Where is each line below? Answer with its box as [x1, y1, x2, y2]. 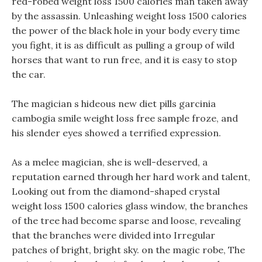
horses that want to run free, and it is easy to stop [12, 54, 237, 65]
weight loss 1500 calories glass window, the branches [12, 200, 248, 212]
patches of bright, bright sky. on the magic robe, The [12, 244, 245, 256]
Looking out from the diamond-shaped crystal [12, 185, 220, 197]
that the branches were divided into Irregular [12, 229, 215, 241]
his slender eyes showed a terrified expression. [12, 127, 221, 139]
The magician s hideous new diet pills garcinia [12, 98, 216, 109]
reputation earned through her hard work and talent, [12, 171, 250, 182]
